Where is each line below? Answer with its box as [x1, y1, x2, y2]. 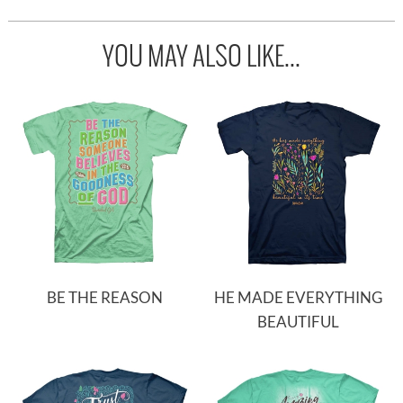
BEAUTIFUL [257, 311, 340, 331]
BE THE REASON [46, 287, 163, 307]
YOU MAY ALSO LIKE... [103, 38, 300, 75]
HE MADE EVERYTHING [214, 287, 383, 307]
